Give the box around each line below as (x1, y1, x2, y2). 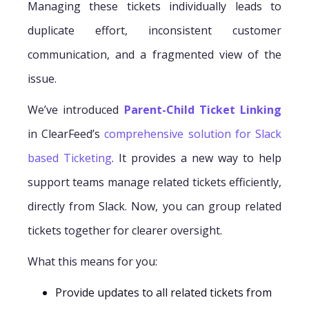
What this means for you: (28, 253, 160, 269)
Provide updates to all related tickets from (55, 284, 272, 300)
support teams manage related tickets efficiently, (28, 174, 281, 190)
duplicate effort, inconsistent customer (28, 22, 281, 38)
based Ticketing (28, 150, 112, 166)
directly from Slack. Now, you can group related (28, 198, 281, 214)
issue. (28, 70, 57, 86)
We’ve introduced (28, 101, 124, 117)
